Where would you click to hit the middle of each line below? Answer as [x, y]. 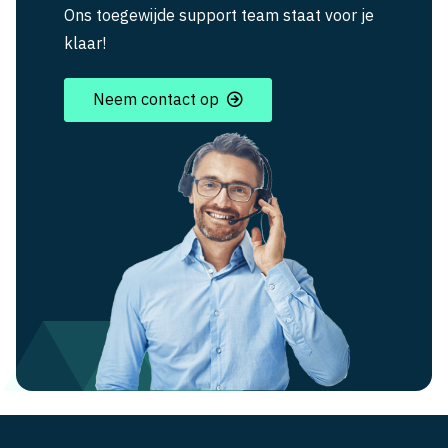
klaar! [85, 42]
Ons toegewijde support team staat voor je [219, 14]
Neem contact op [155, 99]
